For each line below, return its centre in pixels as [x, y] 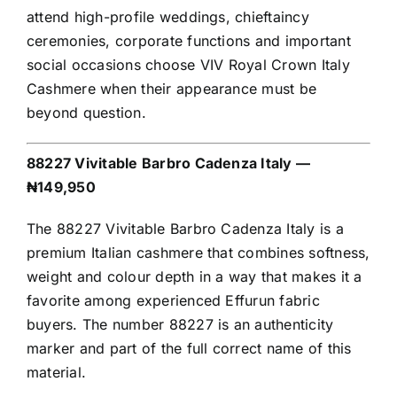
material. [57, 373]
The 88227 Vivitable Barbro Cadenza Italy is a [185, 229]
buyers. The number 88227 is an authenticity [180, 325]
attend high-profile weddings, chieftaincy [168, 17]
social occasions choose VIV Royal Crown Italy [188, 65]
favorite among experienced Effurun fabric [173, 301]
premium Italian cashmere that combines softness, [198, 253]
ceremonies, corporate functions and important [189, 41]
